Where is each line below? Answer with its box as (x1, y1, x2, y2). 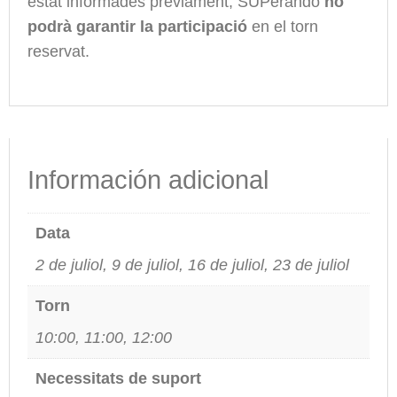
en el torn (247, 17, 318, 35)
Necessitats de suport (35, 369, 201, 387)
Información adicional (27, 165, 269, 194)
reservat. (27, 42, 90, 60)
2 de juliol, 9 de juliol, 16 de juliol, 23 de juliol (35, 255, 349, 274)
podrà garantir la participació (27, 17, 247, 35)
